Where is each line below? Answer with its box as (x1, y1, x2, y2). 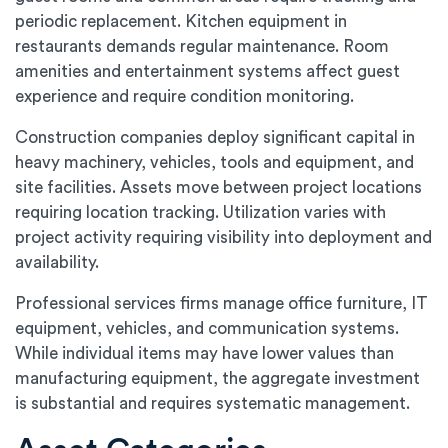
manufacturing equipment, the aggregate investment (15, 370, 420, 388)
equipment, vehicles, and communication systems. (15, 320, 399, 338)
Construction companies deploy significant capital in (15, 129, 415, 147)
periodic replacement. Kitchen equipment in (15, 13, 347, 31)
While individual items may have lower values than (15, 345, 394, 363)
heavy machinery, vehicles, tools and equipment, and (15, 154, 414, 172)
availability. (15, 254, 99, 272)
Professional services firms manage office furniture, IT (15, 295, 428, 313)
